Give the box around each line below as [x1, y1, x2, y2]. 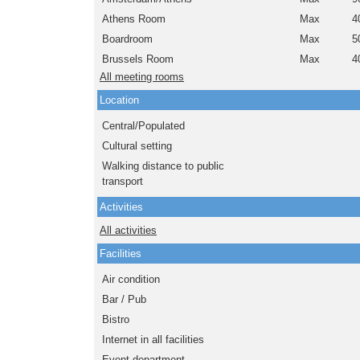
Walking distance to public [102, 160, 224, 173]
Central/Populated [102, 120, 185, 133]
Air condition [102, 273, 160, 286]
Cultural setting [102, 140, 172, 153]
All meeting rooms [100, 71, 184, 84]
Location [100, 94, 139, 107]
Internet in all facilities [102, 333, 204, 346]
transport [102, 175, 143, 188]
